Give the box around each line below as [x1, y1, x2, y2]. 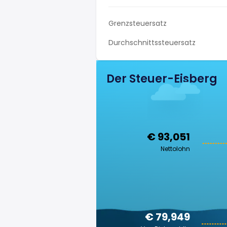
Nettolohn [161, 144, 190, 153]
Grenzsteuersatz [108, 18, 167, 28]
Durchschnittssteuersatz [108, 37, 196, 48]
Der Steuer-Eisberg [106, 71, 217, 87]
